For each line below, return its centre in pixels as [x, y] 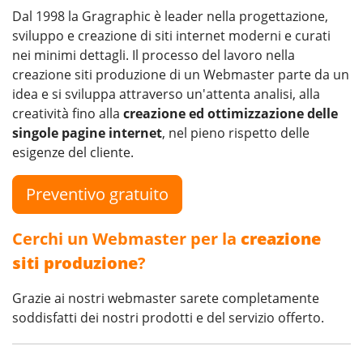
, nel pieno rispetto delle [236, 132]
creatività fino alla [68, 113]
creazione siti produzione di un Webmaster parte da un [181, 74]
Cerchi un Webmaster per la [126, 238]
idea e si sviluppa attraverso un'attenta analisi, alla [166, 94]
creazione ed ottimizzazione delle [231, 113]
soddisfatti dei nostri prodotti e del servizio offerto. [168, 317]
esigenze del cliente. [73, 152]
